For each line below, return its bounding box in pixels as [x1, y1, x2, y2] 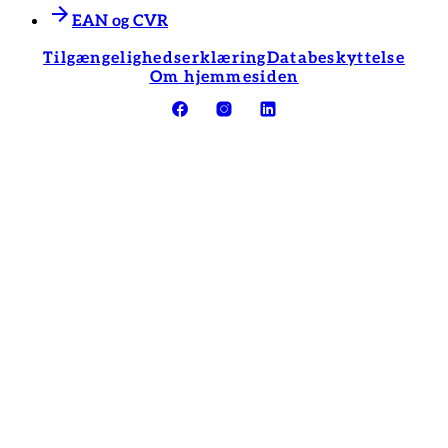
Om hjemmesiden [149, 67, 299, 87]
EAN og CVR [72, 11, 168, 31]
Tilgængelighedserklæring [43, 48, 267, 68]
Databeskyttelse [266, 48, 405, 68]
